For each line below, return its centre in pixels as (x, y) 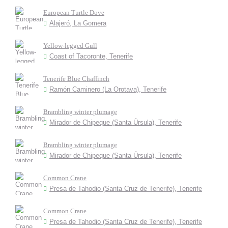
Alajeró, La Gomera (78, 23)
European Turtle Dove (74, 12)
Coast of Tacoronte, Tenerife (91, 56)
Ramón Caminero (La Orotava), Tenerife (108, 89)
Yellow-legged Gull (70, 46)
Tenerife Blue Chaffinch (76, 79)
